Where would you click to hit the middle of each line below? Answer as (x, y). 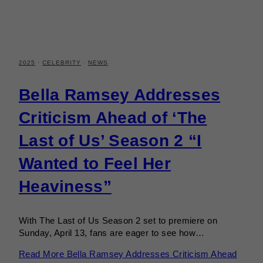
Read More (42, 254)
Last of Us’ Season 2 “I (110, 141)
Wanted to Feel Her (95, 164)
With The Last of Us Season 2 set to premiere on (118, 221)
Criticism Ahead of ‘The (113, 118)
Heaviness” (65, 187)
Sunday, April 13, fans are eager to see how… (112, 233)
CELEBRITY (62, 63)
